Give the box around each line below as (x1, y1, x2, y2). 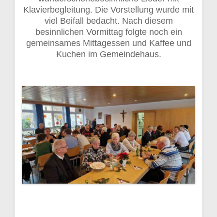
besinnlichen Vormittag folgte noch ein (35, 27, 182, 37)
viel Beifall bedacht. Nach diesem (44, 15, 173, 26)
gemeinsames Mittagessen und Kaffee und (26, 38, 191, 48)
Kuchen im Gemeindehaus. (56, 49, 161, 59)
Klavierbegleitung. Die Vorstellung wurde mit (23, 4, 194, 15)
